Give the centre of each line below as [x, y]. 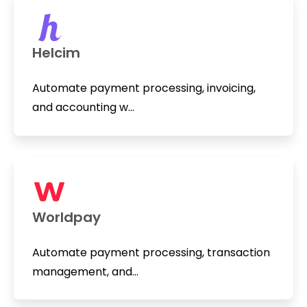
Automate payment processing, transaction [151, 252]
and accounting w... [83, 107]
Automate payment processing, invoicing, [144, 88]
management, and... [85, 271]
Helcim [56, 53]
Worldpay [66, 217]
